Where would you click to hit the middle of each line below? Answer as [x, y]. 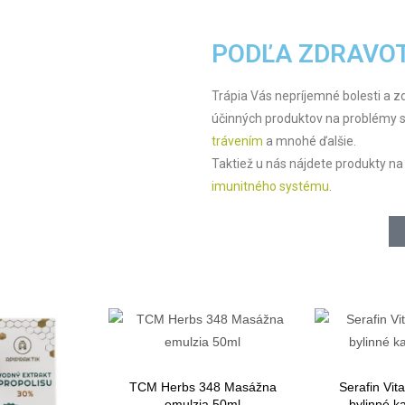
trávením [237, 141]
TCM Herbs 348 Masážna [202, 386]
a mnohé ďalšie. [310, 141]
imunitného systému [270, 186]
